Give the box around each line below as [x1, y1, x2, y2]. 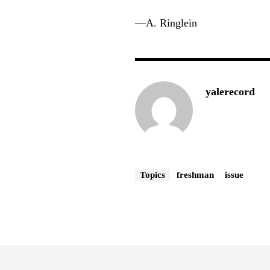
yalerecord [206, 85, 256, 98]
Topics [140, 169, 166, 180]
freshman [177, 169, 215, 180]
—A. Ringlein [135, 16, 198, 29]
